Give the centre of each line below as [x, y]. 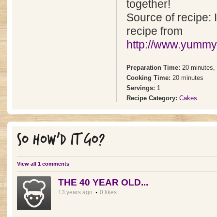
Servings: [142, 88]
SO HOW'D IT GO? [61, 140]
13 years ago [75, 192]
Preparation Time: [154, 68]
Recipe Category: [153, 98]
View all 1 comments [43, 164]
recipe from [155, 31]
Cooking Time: [149, 78]
